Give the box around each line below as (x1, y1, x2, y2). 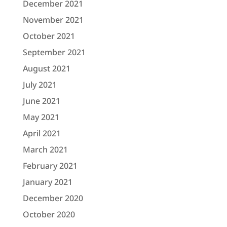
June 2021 (22, 95, 60, 107)
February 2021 (22, 160, 78, 172)
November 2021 (22, 14, 84, 26)
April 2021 (22, 128, 61, 139)
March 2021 (22, 144, 68, 156)
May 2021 (22, 111, 59, 123)
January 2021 (22, 176, 72, 188)
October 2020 (22, 209, 75, 220)
